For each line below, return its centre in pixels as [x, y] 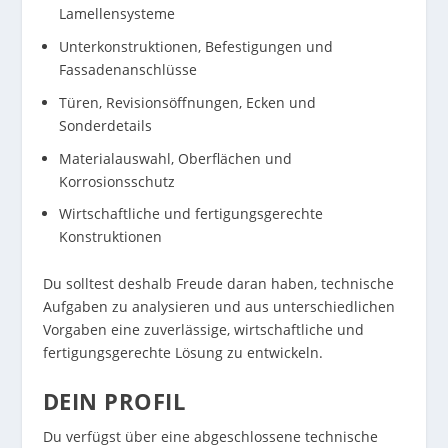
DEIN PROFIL [114, 400]
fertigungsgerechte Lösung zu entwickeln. [182, 353]
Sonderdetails [105, 125]
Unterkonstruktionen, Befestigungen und [195, 46]
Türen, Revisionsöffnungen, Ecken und [187, 102]
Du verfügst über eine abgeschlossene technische [210, 436]
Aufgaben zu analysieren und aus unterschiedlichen [218, 307]
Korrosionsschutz [116, 181]
